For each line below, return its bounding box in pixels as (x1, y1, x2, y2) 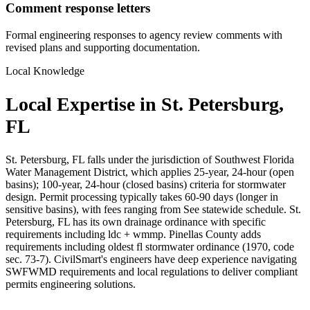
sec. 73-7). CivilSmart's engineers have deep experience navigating (6, 253, 297, 266)
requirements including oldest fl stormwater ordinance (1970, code (6, 241, 294, 253)
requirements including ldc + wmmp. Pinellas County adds (6, 228, 261, 241)
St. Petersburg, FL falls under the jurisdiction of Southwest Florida (6, 154, 294, 166)
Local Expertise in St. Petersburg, (6, 93, 284, 115)
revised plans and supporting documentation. (6, 41, 200, 53)
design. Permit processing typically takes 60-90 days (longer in (6, 191, 278, 203)
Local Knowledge (6, 64, 84, 77)
